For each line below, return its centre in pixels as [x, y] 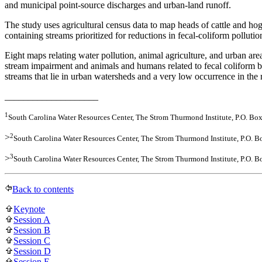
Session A [32, 220]
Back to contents [43, 189]
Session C [32, 241]
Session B [32, 230]
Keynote [29, 209]
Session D [32, 251]
